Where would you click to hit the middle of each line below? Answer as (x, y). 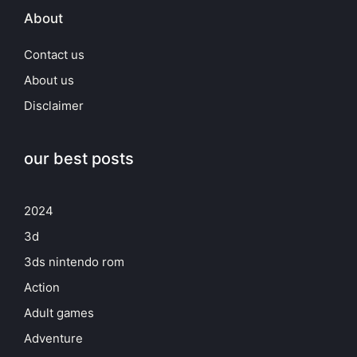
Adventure (53, 339)
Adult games (59, 313)
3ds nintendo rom (74, 262)
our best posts (79, 159)
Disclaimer (54, 106)
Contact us (54, 55)
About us (49, 80)
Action (42, 288)
